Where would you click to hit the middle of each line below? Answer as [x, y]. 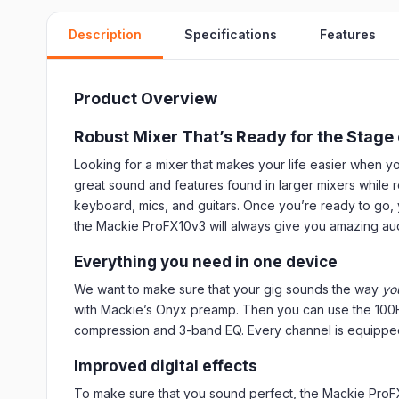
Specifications [231, 34]
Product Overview [146, 98]
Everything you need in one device [206, 262]
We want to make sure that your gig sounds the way [228, 289]
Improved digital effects [166, 366]
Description [105, 34]
